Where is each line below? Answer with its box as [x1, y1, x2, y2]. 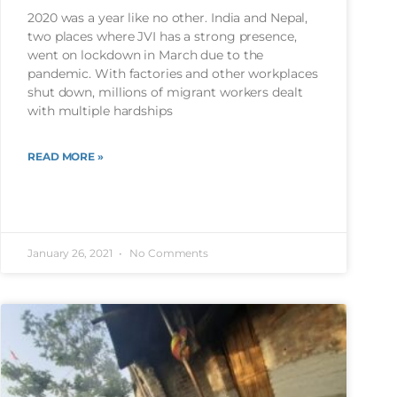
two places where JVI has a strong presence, [27, 28, 297, 45]
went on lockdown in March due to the [27, 47, 264, 64]
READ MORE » [27, 150, 104, 164]
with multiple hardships [27, 103, 173, 120]
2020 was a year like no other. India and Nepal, [27, 10, 308, 27]
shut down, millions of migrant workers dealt [27, 84, 303, 101]
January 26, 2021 [27, 246, 115, 261]
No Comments [127, 246, 209, 261]
